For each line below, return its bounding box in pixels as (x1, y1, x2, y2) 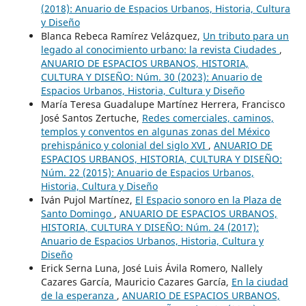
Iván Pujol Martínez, (40, 193, 135, 206)
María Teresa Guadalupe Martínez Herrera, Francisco (40, 97, 285, 111)
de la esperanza (40, 288, 117, 302)
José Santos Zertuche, (40, 111, 142, 124)
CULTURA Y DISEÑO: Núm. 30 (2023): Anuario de (40, 70, 262, 83)
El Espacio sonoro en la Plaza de (135, 193, 281, 206)
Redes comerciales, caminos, (141, 111, 274, 124)
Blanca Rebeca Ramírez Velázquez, (40, 29, 203, 42)
